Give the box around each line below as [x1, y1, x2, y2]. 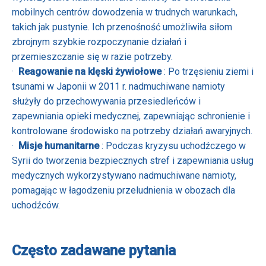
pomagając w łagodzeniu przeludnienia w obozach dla [12, 184, 235, 196]
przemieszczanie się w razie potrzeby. [12, 50, 173, 62]
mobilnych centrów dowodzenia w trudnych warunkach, [12, 6, 237, 18]
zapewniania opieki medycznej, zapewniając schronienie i [12, 110, 250, 122]
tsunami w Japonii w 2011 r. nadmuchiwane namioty [12, 80, 225, 92]
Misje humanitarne [18, 140, 102, 151]
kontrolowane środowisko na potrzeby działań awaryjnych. [12, 125, 252, 137]
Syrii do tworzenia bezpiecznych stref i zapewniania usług [12, 154, 254, 166]
